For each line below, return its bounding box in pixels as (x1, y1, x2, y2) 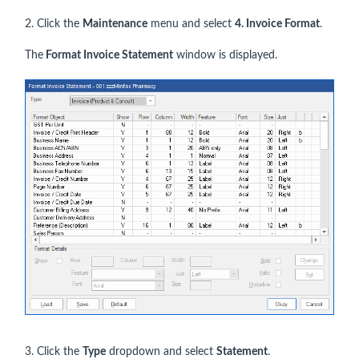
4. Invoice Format (235, 18, 320, 30)
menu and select (147, 18, 235, 30)
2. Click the (25, 18, 83, 30)
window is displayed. (173, 50, 277, 62)
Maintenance (83, 18, 147, 30)
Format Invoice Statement (43, 50, 173, 62)
